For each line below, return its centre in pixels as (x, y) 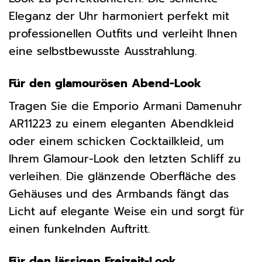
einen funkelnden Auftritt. (80, 229)
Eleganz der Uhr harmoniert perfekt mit (119, 16)
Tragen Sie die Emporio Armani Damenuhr (125, 106)
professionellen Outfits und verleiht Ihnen (123, 33)
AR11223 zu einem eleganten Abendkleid (121, 124)
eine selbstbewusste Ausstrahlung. (103, 51)
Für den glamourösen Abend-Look (105, 83)
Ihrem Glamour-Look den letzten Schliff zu (125, 159)
